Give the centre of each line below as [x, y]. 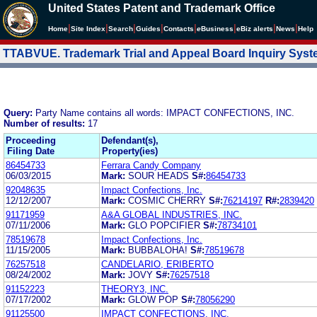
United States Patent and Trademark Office [162, 8]
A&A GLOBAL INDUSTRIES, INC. [172, 214]
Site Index [88, 29]
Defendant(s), [130, 140]
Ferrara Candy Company [151, 165]
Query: [19, 113]
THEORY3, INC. [135, 289]
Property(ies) [130, 151]
